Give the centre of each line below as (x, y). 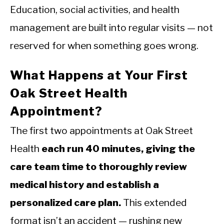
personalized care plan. (65, 203)
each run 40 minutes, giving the (118, 149)
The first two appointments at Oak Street (101, 131)
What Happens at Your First (99, 75)
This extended (154, 203)
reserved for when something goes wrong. (104, 46)
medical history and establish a (84, 185)
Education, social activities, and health (95, 10)
